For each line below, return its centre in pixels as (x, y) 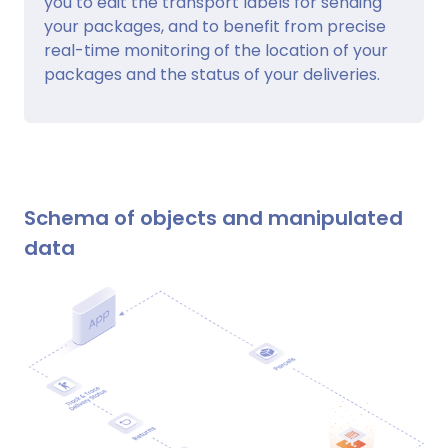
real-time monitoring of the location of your (216, 50)
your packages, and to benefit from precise (215, 26)
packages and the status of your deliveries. (212, 74)
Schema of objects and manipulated (213, 217)
